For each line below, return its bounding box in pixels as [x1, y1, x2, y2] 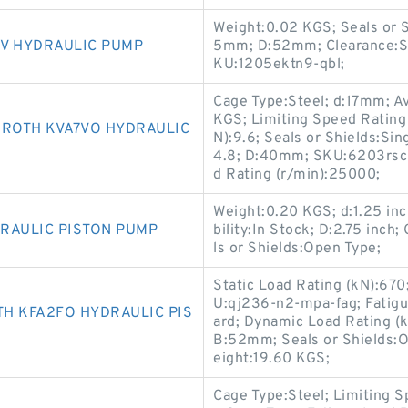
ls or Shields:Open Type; [213, 240, 381, 258]
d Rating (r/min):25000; [213, 166, 381, 184]
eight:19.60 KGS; [213, 350, 330, 368]
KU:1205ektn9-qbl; [213, 56, 345, 74]
